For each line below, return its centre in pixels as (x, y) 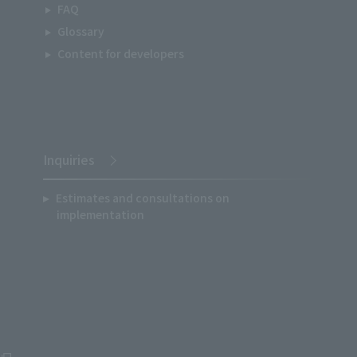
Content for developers (121, 53)
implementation (100, 214)
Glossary (81, 31)
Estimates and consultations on (142, 198)
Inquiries (69, 159)
